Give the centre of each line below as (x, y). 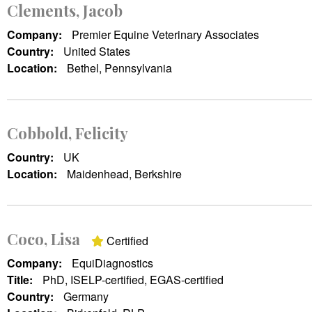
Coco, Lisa (44, 239)
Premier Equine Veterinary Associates (165, 34)
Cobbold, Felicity (68, 133)
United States (97, 51)
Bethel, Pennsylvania (119, 68)
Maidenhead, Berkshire (124, 173)
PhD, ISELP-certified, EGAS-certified (133, 279)
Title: (21, 279)
